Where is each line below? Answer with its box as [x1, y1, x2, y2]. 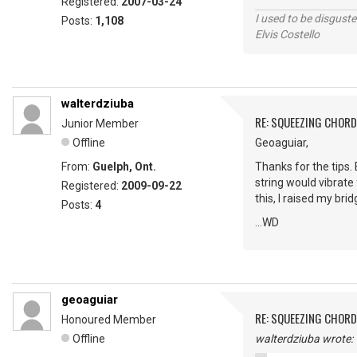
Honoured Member [61, 313, 156, 326]
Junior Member [61, 117, 139, 130]
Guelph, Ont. [92, 160, 156, 173]
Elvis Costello [255, 28, 320, 41]
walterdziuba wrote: [255, 332, 353, 345]
